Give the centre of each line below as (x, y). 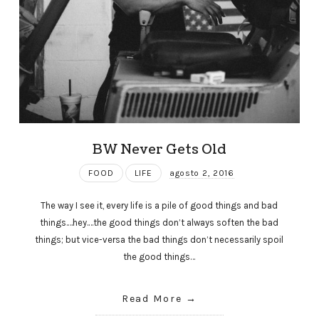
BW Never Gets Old (159, 149)
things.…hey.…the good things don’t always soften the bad (159, 223)
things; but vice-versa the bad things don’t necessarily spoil (159, 240)
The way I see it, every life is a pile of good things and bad (159, 206)
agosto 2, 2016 (202, 173)
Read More (152, 299)
